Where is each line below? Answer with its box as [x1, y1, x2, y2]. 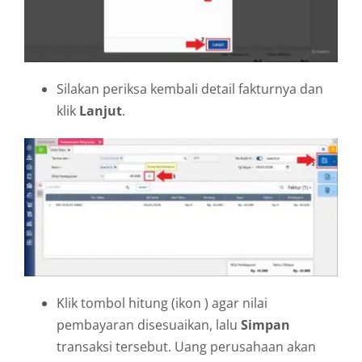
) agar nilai [204, 294, 267, 313]
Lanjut [79, 101, 122, 120]
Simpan [241, 316, 290, 335]
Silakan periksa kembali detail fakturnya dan [57, 79, 323, 98]
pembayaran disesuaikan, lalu [57, 316, 241, 335]
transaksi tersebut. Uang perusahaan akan [57, 338, 316, 356]
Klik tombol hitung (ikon [57, 294, 204, 313]
